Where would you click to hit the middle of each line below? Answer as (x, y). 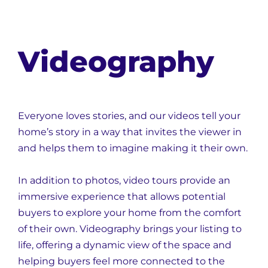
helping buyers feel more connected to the (121, 261)
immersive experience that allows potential (122, 197)
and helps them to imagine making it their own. (133, 148)
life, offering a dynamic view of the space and (125, 245)
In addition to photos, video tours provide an (124, 180)
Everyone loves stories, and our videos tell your (129, 116)
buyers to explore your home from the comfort (130, 213)
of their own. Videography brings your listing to (130, 229)
